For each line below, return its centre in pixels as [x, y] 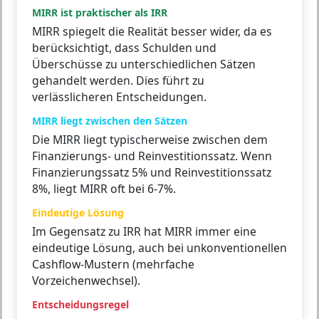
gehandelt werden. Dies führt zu [118, 80]
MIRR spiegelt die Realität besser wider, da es [152, 31]
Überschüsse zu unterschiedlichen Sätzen [144, 64]
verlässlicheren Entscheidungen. [119, 96]
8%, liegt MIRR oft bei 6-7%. [104, 188]
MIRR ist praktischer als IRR [100, 12]
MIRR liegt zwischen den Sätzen [110, 120]
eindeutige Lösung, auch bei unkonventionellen [159, 247]
